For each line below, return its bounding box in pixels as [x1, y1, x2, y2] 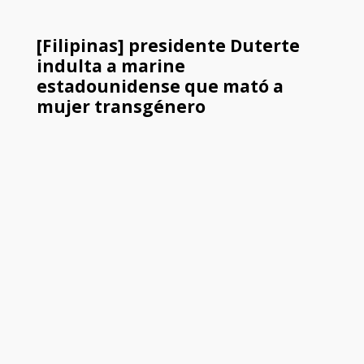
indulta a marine [36, 54, 185, 78]
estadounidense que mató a [36, 75, 284, 98]
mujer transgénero [36, 95, 206, 119]
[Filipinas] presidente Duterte [36, 34, 300, 58]
